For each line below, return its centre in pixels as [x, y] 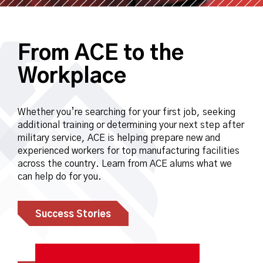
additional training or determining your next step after [131, 125]
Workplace [72, 76]
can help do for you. [60, 177]
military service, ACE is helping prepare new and [119, 138]
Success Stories [73, 214]
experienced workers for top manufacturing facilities [129, 151]
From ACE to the [101, 53]
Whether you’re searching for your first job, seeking [127, 112]
